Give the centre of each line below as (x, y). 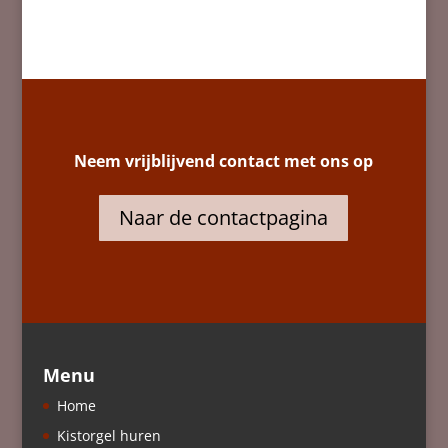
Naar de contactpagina (224, 217)
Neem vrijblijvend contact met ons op (224, 160)
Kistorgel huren (108, 436)
